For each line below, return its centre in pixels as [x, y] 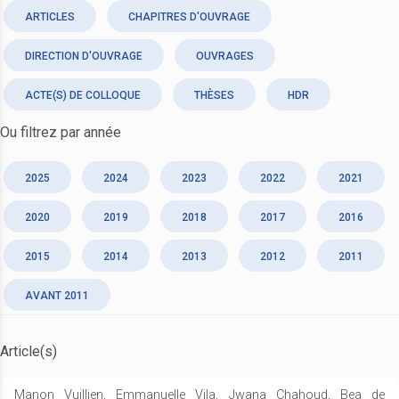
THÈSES [214, 95]
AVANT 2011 [57, 295]
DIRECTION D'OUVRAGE [84, 56]
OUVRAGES [225, 56]
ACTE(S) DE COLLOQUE [83, 95]
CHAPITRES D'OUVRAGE [189, 16]
